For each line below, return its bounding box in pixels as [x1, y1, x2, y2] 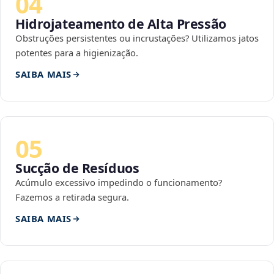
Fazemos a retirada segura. [15, 191, 129, 204]
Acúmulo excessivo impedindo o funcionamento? [15, 176, 222, 189]
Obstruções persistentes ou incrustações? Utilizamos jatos [15, 32, 259, 45]
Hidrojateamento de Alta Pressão [15, 15, 226, 33]
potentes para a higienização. [15, 46, 138, 59]
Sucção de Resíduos [15, 159, 139, 177]
